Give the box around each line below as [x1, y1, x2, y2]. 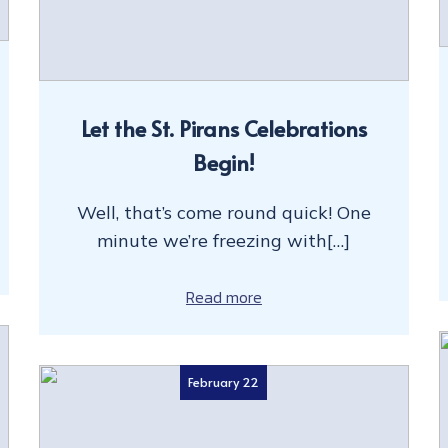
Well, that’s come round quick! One [76, 200, 371, 224]
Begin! [192, 146, 255, 177]
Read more [185, 285, 262, 310]
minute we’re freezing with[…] [97, 228, 351, 252]
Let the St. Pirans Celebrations [80, 112, 367, 143]
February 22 [188, 373, 260, 392]
